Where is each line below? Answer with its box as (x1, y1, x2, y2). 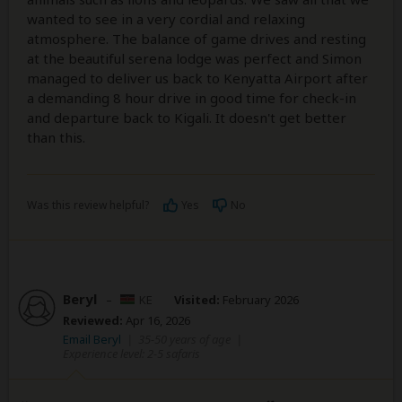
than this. (27, 128, 85, 147)
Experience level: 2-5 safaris (63, 345, 200, 363)
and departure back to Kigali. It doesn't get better (27, 109, 346, 127)
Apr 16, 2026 (123, 312, 190, 329)
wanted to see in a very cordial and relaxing (27, 10, 305, 29)
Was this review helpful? (27, 197, 149, 214)
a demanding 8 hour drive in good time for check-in (27, 89, 356, 108)
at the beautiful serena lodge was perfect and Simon (27, 49, 362, 68)
